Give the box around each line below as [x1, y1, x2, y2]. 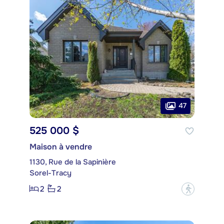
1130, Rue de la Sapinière [29, 156, 116, 167]
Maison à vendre [29, 141, 92, 152]
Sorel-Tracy [29, 167, 71, 178]
